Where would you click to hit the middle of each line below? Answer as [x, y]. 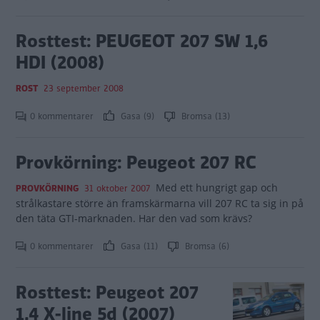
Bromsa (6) [206, 246]
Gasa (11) [139, 246]
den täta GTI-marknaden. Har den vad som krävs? [134, 218]
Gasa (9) [137, 116]
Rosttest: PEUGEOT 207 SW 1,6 [142, 41]
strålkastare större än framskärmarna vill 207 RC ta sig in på [160, 203]
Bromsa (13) [204, 116]
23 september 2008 [84, 89]
